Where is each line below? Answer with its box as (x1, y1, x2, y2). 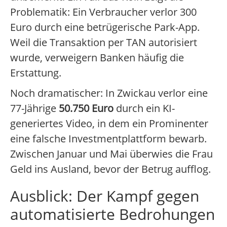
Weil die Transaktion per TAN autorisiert (10, 35, 197, 50)
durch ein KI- (113, 101, 175, 116)
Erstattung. (10, 66, 61, 80)
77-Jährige (10, 101, 59, 116)
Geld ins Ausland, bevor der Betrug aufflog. (10, 162, 211, 176)
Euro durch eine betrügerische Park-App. (10, 20, 200, 34)
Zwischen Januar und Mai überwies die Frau (10, 147, 213, 161)
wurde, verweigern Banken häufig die (10, 51, 184, 65)
